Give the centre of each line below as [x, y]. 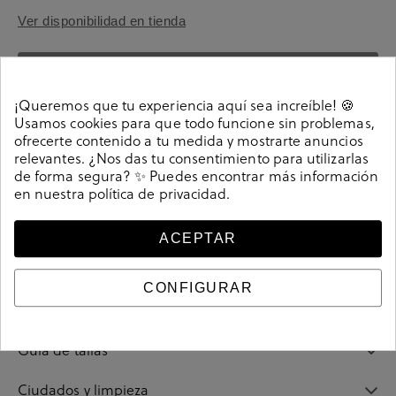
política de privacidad [157, 193]
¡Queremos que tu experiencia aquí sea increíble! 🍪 [185, 104]
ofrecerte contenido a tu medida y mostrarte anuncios [189, 140]
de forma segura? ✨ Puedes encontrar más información [196, 175]
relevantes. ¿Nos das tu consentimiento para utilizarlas [191, 157]
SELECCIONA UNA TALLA [198, 74]
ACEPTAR [198, 239]
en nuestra [51, 193]
